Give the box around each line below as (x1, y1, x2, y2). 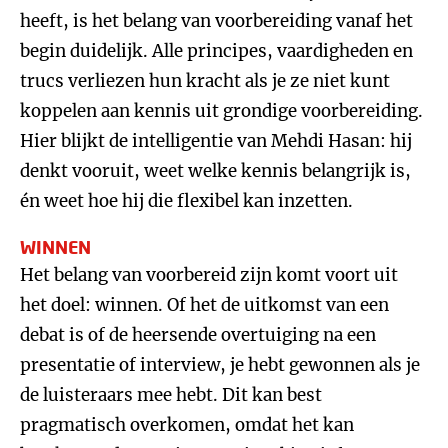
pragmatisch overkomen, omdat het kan (20, 414, 354, 436)
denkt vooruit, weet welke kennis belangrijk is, (20, 160, 411, 182)
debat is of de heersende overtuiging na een (20, 324, 376, 346)
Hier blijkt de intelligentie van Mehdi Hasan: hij (20, 130, 412, 152)
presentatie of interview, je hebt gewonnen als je (20, 354, 420, 376)
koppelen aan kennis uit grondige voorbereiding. (20, 100, 423, 122)
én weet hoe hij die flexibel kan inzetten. (20, 190, 353, 212)
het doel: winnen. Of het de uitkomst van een (20, 294, 389, 316)
